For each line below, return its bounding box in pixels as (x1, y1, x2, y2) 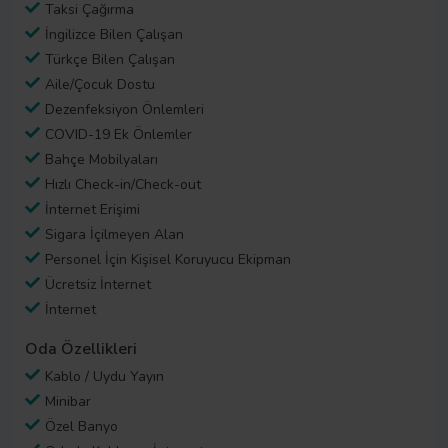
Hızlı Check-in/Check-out (45, 174, 201, 194)
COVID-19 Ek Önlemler (45, 124, 192, 144)
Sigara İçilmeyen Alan (45, 224, 184, 244)
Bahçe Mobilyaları (45, 149, 158, 169)
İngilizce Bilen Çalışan (45, 24, 183, 44)
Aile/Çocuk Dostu (45, 74, 155, 94)
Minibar (45, 392, 91, 412)
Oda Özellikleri (25, 338, 137, 361)
